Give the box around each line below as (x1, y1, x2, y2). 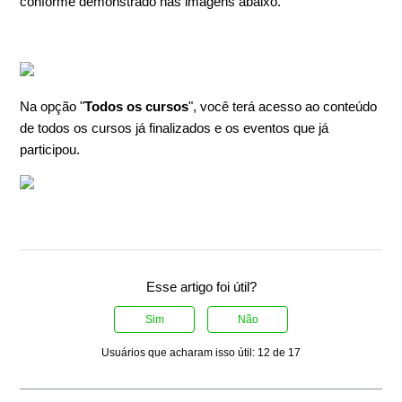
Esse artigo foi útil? (145, 279, 257, 295)
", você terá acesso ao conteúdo (188, 99, 378, 115)
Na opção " (20, 99, 85, 115)
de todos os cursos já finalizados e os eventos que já (20, 120, 329, 136)
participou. (20, 142, 81, 158)
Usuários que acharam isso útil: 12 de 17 (101, 346, 301, 360)
